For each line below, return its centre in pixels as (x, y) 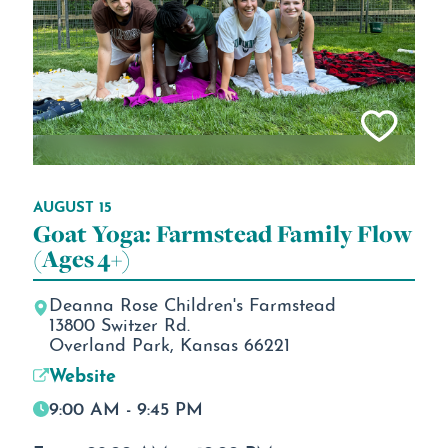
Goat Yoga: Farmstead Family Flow (222, 233)
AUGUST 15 (72, 204)
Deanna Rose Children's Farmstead (192, 302)
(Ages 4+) (82, 258)
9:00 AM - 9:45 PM (125, 405)
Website (82, 372)
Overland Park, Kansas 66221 (169, 342)
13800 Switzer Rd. (119, 322)
